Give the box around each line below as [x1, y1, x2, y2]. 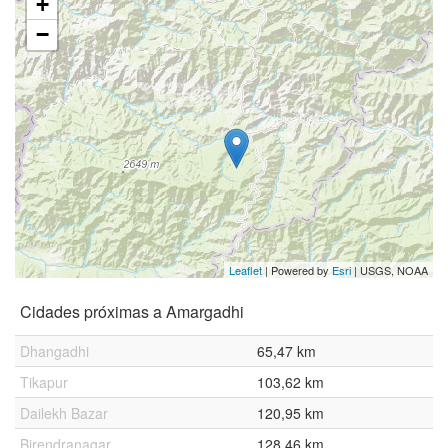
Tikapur [20, 372, 68, 392]
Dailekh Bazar [20, 403, 108, 423]
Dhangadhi [20, 341, 89, 361]
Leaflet [229, 262, 262, 278]
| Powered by [262, 262, 332, 278]
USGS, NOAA [360, 262, 428, 278]
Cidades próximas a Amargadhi [20, 300, 244, 323]
